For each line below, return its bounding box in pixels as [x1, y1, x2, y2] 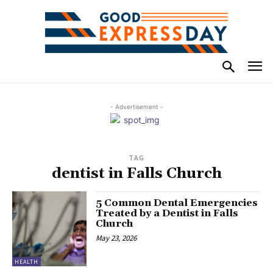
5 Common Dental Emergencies [96, 197, 258, 210]
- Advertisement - [110, 103, 163, 111]
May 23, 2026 [96, 233, 137, 244]
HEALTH [15, 257, 38, 266]
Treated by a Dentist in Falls [96, 207, 239, 220]
